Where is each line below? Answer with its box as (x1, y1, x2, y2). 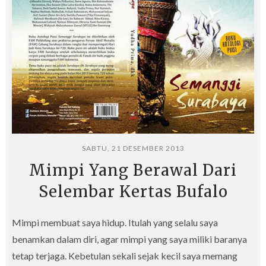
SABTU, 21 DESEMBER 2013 (81, 143, 185, 153)
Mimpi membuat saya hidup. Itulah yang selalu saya (12, 216, 218, 228)
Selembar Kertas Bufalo (38, 181, 228, 201)
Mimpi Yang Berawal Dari (29, 160, 237, 180)
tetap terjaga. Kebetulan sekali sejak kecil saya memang (12, 249, 237, 261)
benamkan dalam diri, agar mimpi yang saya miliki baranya (12, 233, 247, 245)
